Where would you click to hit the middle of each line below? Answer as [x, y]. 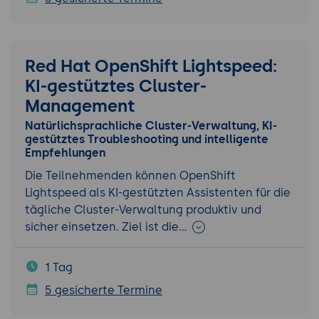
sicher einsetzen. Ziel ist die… [108, 227]
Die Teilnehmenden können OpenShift [130, 176]
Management [80, 105]
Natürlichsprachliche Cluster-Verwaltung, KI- [151, 125]
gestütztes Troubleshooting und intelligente [147, 139]
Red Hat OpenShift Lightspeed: [151, 66]
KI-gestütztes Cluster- [116, 85]
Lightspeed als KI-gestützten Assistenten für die [158, 193]
